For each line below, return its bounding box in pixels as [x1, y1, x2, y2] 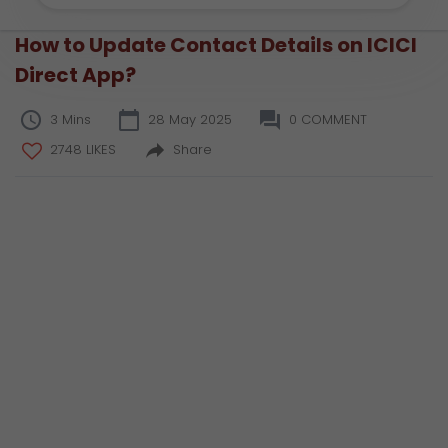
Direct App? [15, 61, 136, 89]
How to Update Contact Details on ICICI [15, 31, 417, 59]
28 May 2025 [148, 110, 232, 129]
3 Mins [50, 110, 91, 129]
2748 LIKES [50, 140, 116, 159]
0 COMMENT [289, 110, 367, 129]
